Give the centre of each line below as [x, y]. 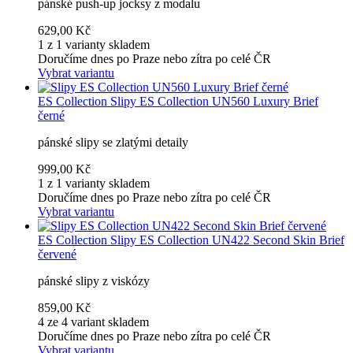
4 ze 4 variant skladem [93, 322]
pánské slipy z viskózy [94, 281]
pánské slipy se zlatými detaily [113, 143]
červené [57, 255]
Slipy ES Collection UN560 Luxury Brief [214, 102]
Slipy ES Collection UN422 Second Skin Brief [227, 240]
